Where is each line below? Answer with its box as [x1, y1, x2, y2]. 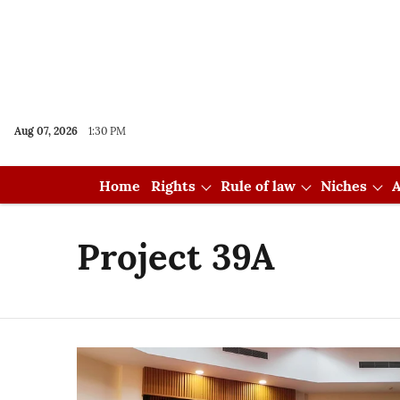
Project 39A [77, 234, 275, 279]
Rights [150, 177, 196, 195]
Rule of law [220, 177, 296, 195]
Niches [320, 177, 367, 195]
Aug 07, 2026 [14, 124, 78, 137]
